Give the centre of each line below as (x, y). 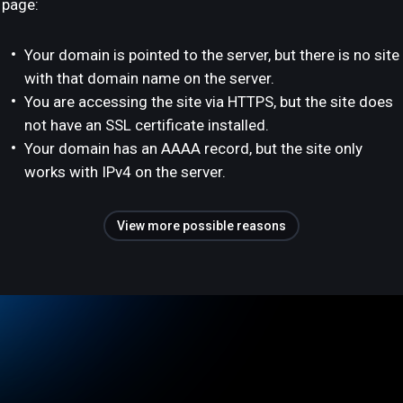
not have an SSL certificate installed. (147, 125)
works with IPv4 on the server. (125, 172)
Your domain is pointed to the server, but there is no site (212, 55)
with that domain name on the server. (149, 78)
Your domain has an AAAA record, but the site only (193, 148)
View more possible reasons (201, 226)
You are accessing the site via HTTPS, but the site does (209, 102)
